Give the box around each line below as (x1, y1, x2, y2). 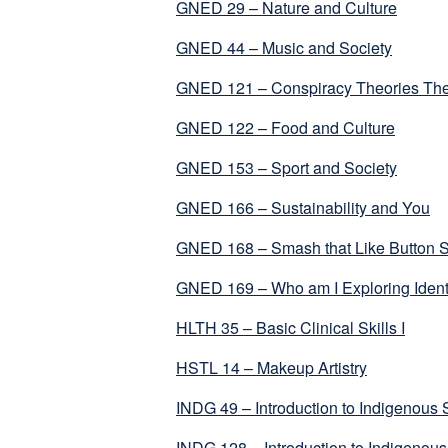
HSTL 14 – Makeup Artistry (176, 356, 367, 380)
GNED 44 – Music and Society (176, 36, 392, 60)
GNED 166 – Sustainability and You (176, 196, 430, 220)
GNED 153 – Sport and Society (176, 156, 397, 180)
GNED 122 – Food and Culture (176, 116, 395, 140)
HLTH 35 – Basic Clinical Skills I (176, 316, 405, 340)
